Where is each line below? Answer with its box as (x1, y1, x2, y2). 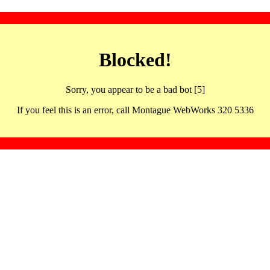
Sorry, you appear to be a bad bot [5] (65, 84, 205, 95)
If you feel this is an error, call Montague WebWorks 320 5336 (16, 104, 254, 115)
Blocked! (98, 49, 172, 71)
